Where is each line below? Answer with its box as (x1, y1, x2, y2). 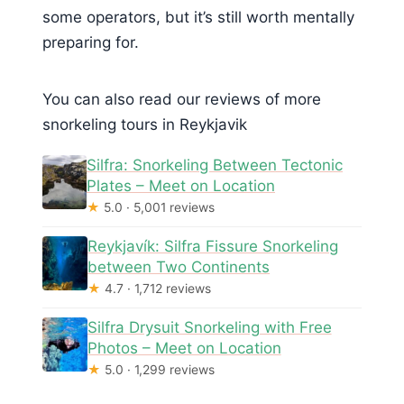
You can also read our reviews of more (42, 89, 321, 108)
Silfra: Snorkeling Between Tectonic (87, 156, 343, 175)
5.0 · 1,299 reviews (100, 362, 215, 378)
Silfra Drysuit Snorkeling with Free (87, 318, 332, 337)
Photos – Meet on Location (87, 339, 281, 358)
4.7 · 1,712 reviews (101, 280, 212, 297)
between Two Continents (87, 258, 271, 277)
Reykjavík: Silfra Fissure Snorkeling (87, 237, 339, 256)
